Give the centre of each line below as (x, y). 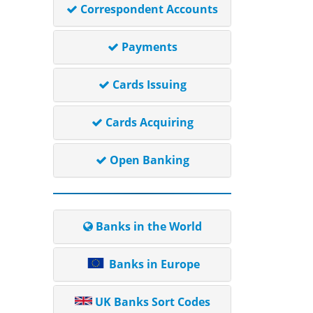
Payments (149, 47)
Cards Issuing (149, 85)
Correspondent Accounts (149, 9)
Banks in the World (148, 226)
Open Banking (149, 160)
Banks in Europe (154, 264)
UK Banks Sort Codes (152, 302)
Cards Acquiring (149, 122)
